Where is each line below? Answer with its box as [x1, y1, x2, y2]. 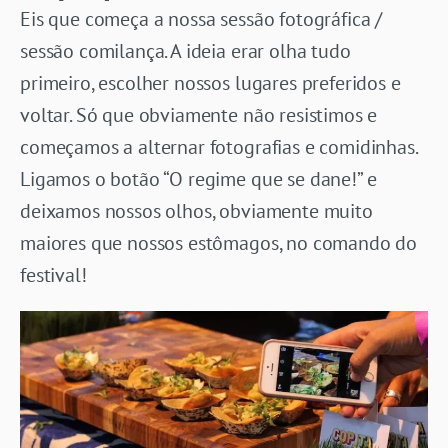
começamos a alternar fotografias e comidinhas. [20, 133, 417, 160]
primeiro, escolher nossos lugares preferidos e [20, 69, 401, 96]
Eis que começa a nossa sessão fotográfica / [20, 5, 383, 32]
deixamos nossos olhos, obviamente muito [20, 197, 373, 224]
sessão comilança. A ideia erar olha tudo [20, 37, 351, 64]
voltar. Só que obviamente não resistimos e [20, 101, 378, 128]
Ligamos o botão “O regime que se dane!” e [20, 165, 377, 192]
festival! [20, 261, 87, 288]
